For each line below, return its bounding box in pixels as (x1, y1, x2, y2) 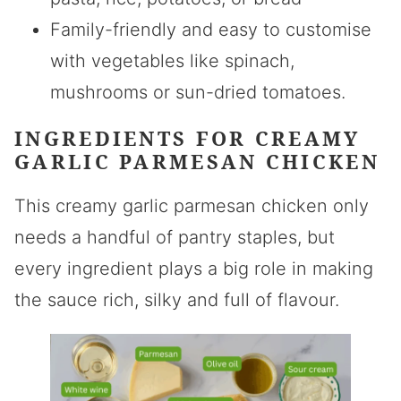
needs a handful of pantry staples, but (14, 226, 335, 248)
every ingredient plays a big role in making (14, 258, 373, 279)
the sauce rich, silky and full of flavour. (14, 289, 339, 311)
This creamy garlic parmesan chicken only (14, 195, 369, 217)
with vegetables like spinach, (50, 50, 294, 72)
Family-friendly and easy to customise (50, 19, 371, 40)
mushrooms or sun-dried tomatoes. (50, 81, 346, 103)
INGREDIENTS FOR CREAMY (14, 124, 361, 151)
